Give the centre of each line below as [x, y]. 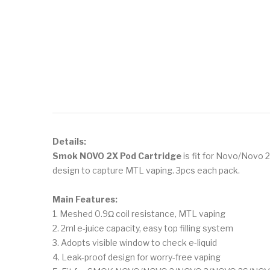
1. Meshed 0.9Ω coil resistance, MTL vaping [139, 213]
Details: [69, 141]
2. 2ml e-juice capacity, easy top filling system [143, 228]
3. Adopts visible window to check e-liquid [135, 242]
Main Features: [85, 199]
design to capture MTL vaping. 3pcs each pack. [146, 170]
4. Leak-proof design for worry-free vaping [137, 257]
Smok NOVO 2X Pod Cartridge [117, 155]
